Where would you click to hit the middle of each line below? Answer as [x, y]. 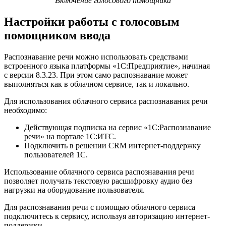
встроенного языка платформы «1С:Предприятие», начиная [107, 66]
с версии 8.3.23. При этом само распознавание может [96, 75]
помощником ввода [57, 35]
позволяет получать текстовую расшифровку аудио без [98, 181]
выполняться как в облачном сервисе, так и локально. [97, 84]
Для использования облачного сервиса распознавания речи [106, 101]
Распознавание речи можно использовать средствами [96, 56]
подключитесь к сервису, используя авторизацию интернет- [107, 216]
